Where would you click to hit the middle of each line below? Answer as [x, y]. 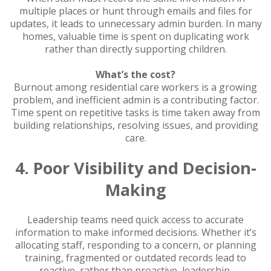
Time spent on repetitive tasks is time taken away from [135, 112]
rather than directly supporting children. [135, 49]
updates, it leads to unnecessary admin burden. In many [135, 23]
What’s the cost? [135, 74]
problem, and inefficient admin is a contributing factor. [135, 100]
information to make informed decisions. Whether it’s [135, 232]
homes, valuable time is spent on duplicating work [135, 36]
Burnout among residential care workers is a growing [135, 87]
